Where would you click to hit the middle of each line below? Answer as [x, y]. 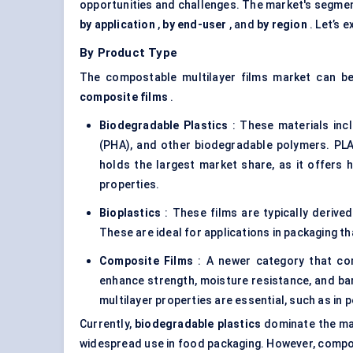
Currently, [107, 324]
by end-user [195, 25]
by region [282, 25]
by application [117, 25]
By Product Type [128, 53]
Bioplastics [130, 213]
